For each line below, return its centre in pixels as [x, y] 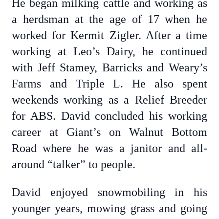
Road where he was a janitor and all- [109, 148]
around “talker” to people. [74, 164]
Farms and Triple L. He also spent [109, 84]
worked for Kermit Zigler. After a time [109, 35]
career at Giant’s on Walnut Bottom [109, 132]
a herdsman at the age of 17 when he [109, 19]
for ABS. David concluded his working [109, 116]
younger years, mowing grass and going [109, 208]
